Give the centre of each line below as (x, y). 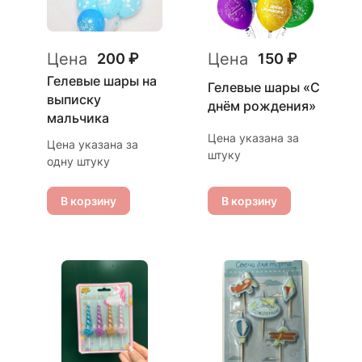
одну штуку (78, 161)
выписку (74, 99)
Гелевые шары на (102, 81)
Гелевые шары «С (264, 87)
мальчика (78, 118)
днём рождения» (262, 105)
